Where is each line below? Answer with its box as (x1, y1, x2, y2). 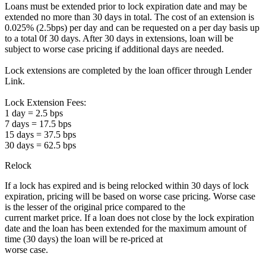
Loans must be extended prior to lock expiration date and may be (5, 1, 247, 12)
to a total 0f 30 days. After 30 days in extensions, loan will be (5, 33, 233, 44)
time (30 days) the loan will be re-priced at (5, 234, 163, 245)
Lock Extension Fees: (5, 97, 86, 108)
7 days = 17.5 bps (5, 119, 71, 129)
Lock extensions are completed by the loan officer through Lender (5, 65, 252, 76)
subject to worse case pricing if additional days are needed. (5, 44, 224, 55)
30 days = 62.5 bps (5, 140, 76, 151)
